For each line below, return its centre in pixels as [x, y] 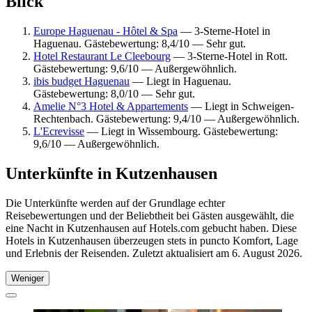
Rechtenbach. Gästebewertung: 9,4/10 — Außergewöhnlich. [166, 118]
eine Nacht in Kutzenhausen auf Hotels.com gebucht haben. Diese [151, 228]
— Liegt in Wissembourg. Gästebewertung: [181, 131]
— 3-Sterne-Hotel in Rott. [229, 56]
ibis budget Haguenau [81, 81]
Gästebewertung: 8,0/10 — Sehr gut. [114, 93]
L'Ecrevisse [59, 131]
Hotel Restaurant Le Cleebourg [102, 56]
